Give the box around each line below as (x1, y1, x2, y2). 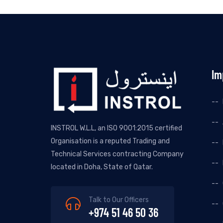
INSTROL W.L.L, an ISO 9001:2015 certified (51, 124, 182, 133)
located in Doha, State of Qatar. (51, 163, 153, 172)
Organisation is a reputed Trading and (51, 137, 170, 146)
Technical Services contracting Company (51, 150, 184, 159)
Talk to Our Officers (89, 196, 149, 205)
